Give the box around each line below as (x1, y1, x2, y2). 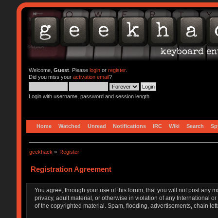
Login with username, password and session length (28, 93, 149, 99)
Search (186, 123, 204, 129)
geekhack (29, 148, 53, 155)
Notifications (112, 123, 146, 129)
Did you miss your (28, 74, 73, 80)
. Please (69, 67, 90, 73)
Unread (87, 123, 106, 129)
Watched (58, 123, 81, 129)
